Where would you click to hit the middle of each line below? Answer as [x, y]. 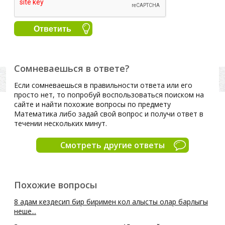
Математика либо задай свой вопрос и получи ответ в [109, 114]
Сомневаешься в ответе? [72, 68]
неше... [25, 211]
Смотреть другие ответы [113, 145]
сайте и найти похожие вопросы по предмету [92, 104]
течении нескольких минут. [61, 123]
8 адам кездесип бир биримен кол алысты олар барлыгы [111, 202]
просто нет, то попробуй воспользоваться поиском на [109, 95]
